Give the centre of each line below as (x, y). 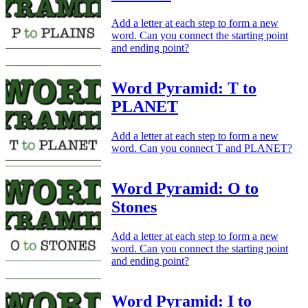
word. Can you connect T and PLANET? (202, 148)
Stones (134, 207)
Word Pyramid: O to (185, 189)
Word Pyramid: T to (184, 88)
